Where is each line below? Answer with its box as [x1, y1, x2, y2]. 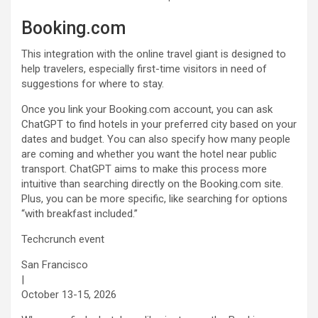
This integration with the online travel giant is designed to [21, 48, 286, 61]
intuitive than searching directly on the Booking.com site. [21, 177, 283, 191]
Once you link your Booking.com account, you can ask [21, 103, 273, 116]
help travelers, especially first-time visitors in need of [21, 62, 267, 76]
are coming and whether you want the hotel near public [21, 148, 277, 161]
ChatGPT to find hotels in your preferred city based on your [21, 118, 297, 131]
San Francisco [21, 258, 88, 272]
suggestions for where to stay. [21, 77, 164, 91]
